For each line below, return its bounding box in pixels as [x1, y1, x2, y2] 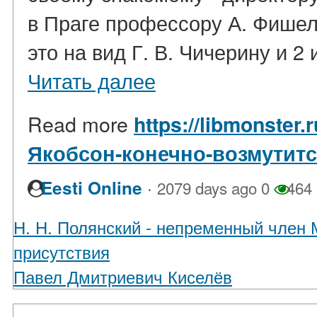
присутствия [13, 239, 110, 265]
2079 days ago [157, 176, 257, 200]
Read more [28, 109, 134, 139]
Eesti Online [41, 175, 142, 201]
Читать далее [28, 66, 156, 96]
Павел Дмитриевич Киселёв [13, 264, 232, 289]
